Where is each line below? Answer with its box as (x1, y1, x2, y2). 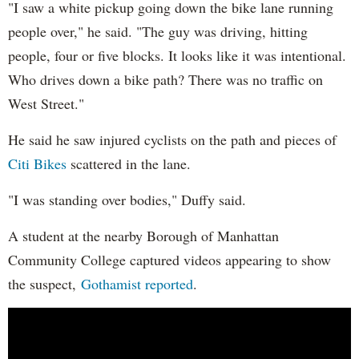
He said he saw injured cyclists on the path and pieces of (8, 129, 337, 149)
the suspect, (8, 273, 81, 293)
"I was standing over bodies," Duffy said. (8, 189, 246, 209)
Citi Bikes (8, 153, 67, 173)
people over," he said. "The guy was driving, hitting (8, 21, 308, 41)
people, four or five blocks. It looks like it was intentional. (8, 45, 346, 65)
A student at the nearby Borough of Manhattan (8, 225, 279, 245)
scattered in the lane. (67, 153, 191, 173)
